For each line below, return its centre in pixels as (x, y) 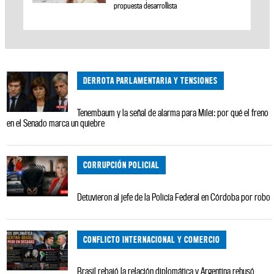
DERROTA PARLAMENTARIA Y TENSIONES (150, 81)
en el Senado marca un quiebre (55, 123)
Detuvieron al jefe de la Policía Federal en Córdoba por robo (173, 197)
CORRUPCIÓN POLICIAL (121, 165)
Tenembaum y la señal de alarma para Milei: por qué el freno (172, 112)
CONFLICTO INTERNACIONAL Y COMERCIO (151, 239)
